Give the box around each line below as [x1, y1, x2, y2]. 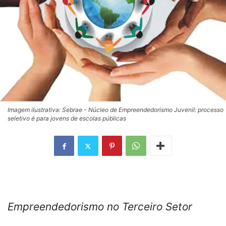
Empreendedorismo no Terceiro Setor [8, 200, 192, 213]
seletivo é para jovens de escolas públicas [8, 115, 126, 123]
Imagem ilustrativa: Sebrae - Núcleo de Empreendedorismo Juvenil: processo [8, 106, 223, 114]
